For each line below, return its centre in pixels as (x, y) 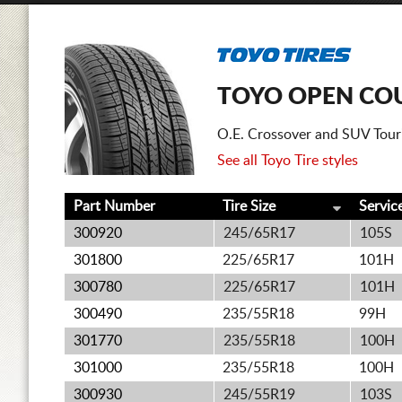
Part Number (114, 206)
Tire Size (249, 206)
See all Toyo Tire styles (288, 161)
